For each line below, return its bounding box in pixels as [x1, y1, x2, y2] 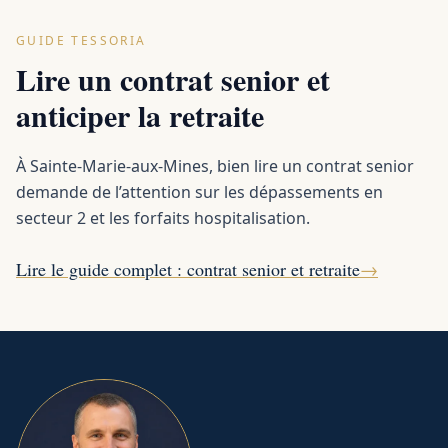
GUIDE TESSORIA [16, 32, 147, 49]
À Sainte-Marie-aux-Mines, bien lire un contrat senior [16, 155, 414, 177]
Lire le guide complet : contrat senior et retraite [16, 257, 360, 281]
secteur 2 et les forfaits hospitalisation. [16, 207, 310, 229]
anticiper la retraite [16, 93, 264, 137]
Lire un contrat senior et [16, 57, 330, 101]
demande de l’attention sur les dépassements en [16, 181, 383, 203]
